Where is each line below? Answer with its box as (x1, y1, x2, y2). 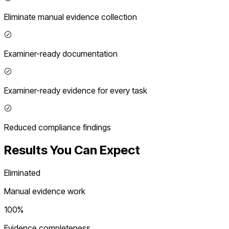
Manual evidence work (4, 186, 85, 197)
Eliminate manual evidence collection (4, 12, 137, 22)
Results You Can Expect (4, 143, 140, 158)
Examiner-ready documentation (4, 49, 118, 59)
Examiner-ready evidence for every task (4, 85, 147, 96)
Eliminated (4, 168, 40, 178)
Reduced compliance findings (4, 122, 111, 133)
